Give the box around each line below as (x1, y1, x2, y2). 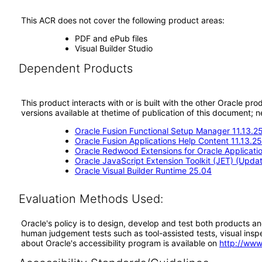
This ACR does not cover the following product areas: (21, 15, 225, 25)
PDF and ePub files (74, 33, 147, 43)
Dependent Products (18, 61, 133, 75)
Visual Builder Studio (74, 43, 153, 53)
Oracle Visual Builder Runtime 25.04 (74, 166, 212, 175)
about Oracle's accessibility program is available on (21, 238, 219, 248)
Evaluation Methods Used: (18, 192, 163, 206)
